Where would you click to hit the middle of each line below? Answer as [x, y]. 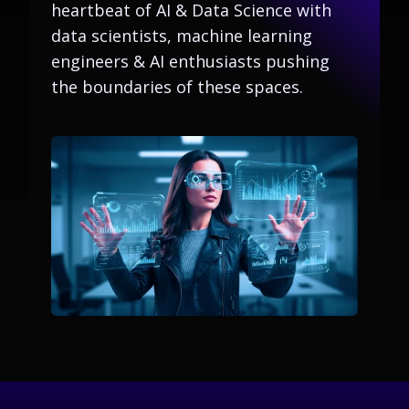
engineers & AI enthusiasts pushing [190, 62]
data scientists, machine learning [182, 36]
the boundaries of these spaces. [177, 87]
